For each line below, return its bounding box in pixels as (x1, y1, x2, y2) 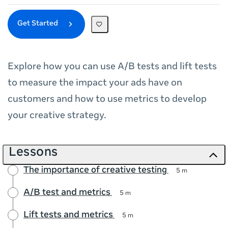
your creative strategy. (8, 111, 106, 121)
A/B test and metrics (23, 189, 110, 198)
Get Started (17, 20, 60, 28)
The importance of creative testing (23, 166, 167, 176)
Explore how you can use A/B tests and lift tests (8, 63, 217, 72)
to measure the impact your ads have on (8, 79, 182, 89)
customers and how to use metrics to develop (8, 95, 207, 105)
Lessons (9, 147, 58, 159)
